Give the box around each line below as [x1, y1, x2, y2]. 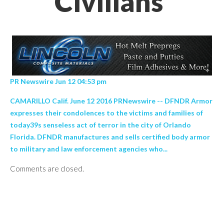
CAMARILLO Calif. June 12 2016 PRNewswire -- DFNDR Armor [10, 96, 212, 105]
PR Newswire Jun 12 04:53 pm [10, 77, 108, 85]
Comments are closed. [10, 164, 84, 173]
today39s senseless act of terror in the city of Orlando [10, 120, 191, 129]
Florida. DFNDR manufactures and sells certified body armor [10, 132, 210, 141]
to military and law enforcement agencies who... [10, 144, 167, 153]
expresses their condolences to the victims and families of [10, 108, 203, 117]
